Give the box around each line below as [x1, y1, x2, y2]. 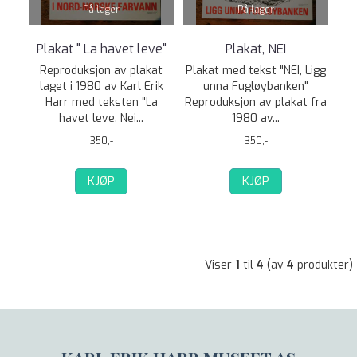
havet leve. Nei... [59, 111, 143, 126]
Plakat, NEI [226, 41, 286, 57]
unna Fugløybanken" [203, 79, 308, 94]
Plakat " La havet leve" [36, 41, 167, 57]
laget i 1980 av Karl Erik [39, 79, 163, 94]
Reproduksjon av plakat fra [185, 95, 327, 110]
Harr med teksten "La [45, 95, 158, 110]
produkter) [294, 257, 353, 273]
